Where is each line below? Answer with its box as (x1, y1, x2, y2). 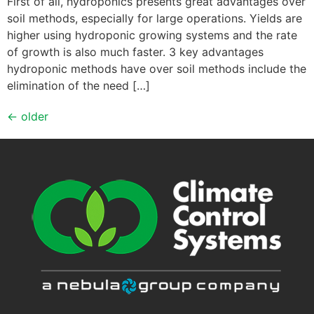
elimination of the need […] (7, 78, 150, 93)
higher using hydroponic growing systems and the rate (7, 28, 297, 42)
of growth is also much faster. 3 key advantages (7, 45, 264, 59)
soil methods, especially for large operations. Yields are (7, 11, 302, 25)
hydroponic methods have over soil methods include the (7, 62, 306, 76)
